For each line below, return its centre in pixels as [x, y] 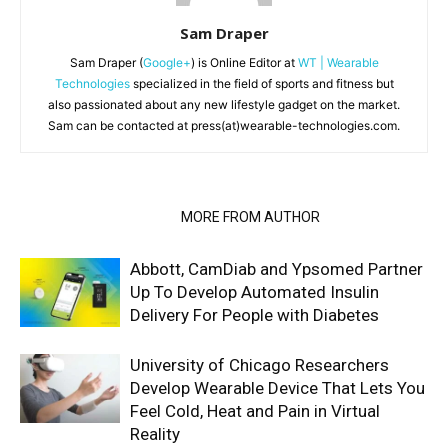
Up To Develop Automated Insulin [254, 291]
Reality [155, 433]
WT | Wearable [338, 62]
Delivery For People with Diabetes [254, 314]
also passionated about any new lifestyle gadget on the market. [224, 104]
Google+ [166, 62]
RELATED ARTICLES [94, 216]
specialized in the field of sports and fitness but [261, 83]
